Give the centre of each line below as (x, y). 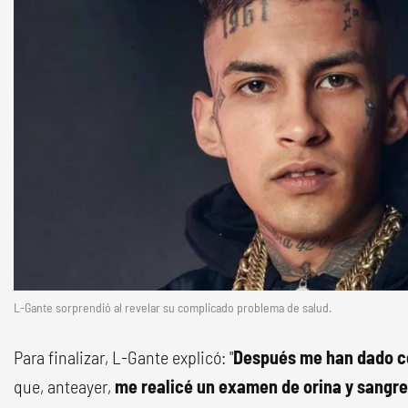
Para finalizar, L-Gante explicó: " (123, 357)
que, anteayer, (64, 386)
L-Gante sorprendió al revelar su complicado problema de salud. (173, 307)
